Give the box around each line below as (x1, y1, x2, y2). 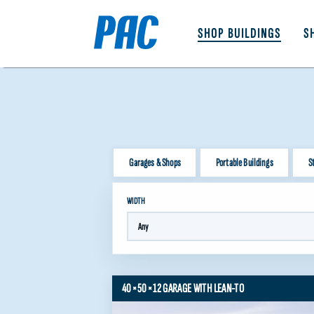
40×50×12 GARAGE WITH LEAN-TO (122, 281, 245, 296)
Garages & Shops (128, 156, 181, 170)
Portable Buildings (215, 156, 273, 170)
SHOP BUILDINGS (198, 25, 282, 42)
